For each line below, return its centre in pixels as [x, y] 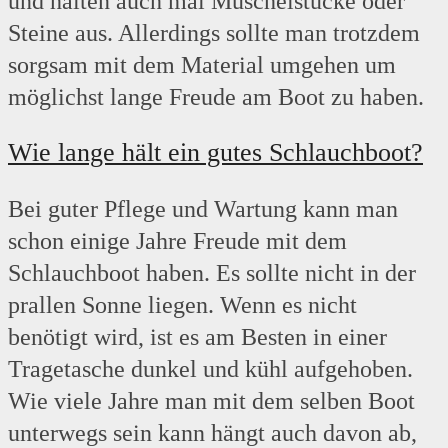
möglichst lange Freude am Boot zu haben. [216, 97]
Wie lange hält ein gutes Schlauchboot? [215, 153]
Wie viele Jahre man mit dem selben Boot [211, 401]
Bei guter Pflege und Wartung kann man [203, 209]
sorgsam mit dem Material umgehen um [202, 65]
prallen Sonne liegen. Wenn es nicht [182, 305]
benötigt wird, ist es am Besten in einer [197, 337]
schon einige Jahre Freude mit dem [177, 241]
